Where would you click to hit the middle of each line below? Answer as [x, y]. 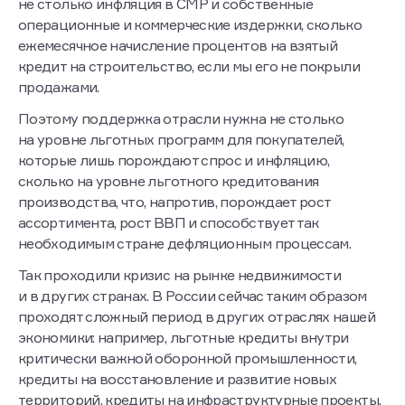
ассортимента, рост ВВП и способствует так [169, 223]
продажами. [59, 87]
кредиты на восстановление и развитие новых [178, 379]
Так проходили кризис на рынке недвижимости [180, 275]
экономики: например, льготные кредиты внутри [184, 338]
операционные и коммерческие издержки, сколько [190, 25]
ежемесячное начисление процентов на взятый [178, 46]
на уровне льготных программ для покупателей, [181, 140]
